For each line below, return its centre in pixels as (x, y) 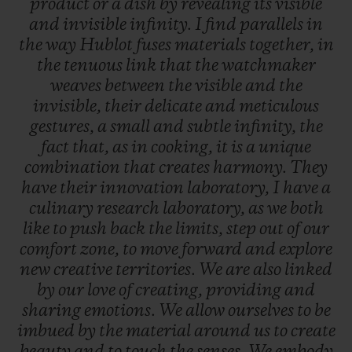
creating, (170, 291)
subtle (210, 128)
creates (186, 169)
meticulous (279, 107)
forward (213, 250)
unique (285, 148)
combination (74, 169)
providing (245, 291)
